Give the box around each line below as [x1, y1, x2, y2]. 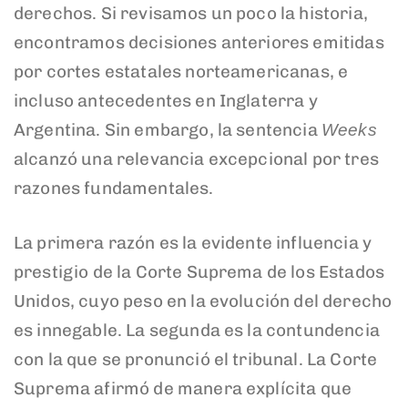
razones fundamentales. [14, 177, 214, 199]
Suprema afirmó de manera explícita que [14, 378, 352, 400]
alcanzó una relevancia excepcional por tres [14, 148, 379, 169]
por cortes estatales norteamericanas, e [14, 60, 349, 82]
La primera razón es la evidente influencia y [14, 232, 372, 254]
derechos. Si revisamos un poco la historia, [14, 2, 368, 24]
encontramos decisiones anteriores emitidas [14, 31, 384, 53]
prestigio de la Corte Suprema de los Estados [14, 261, 385, 283]
